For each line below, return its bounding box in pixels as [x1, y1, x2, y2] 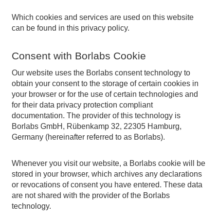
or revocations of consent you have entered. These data [12, 181, 202, 189]
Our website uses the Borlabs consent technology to [12, 69, 190, 77]
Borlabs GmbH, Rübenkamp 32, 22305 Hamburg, [12, 122, 182, 130]
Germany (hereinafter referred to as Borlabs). [12, 133, 165, 141]
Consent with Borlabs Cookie [12, 50, 146, 61]
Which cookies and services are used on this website [12, 13, 194, 21]
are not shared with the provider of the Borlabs [12, 191, 170, 200]
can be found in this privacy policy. [12, 24, 129, 32]
